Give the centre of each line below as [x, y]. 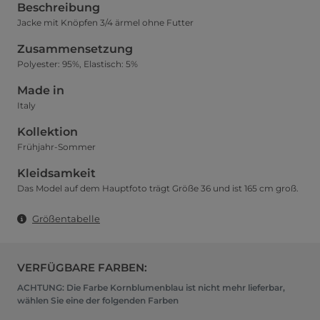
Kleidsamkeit [56, 173]
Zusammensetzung [75, 49]
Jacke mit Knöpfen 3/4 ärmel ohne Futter [105, 22]
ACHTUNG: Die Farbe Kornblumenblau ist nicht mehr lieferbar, [151, 287]
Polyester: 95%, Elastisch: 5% [77, 64]
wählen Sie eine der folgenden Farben [98, 300]
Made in [41, 90]
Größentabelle [66, 218]
